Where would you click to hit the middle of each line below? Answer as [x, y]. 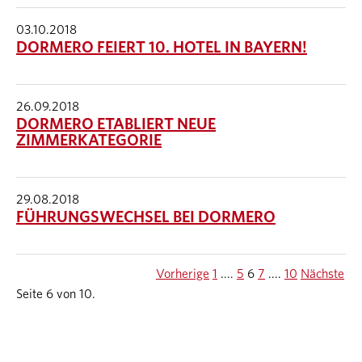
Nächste [322, 274]
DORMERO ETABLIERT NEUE [116, 124]
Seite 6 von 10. [56, 294]
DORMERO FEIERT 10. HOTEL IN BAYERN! [162, 47]
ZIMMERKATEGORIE [89, 140]
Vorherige [183, 274]
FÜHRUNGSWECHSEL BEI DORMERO [146, 217]
